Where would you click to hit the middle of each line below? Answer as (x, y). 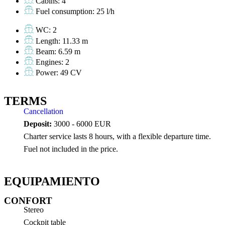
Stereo (34, 209)
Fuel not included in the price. (71, 149)
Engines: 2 (53, 62)
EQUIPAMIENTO (52, 181)
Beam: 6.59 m (58, 52)
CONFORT (28, 200)
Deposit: (38, 124)
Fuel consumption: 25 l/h (75, 12)
